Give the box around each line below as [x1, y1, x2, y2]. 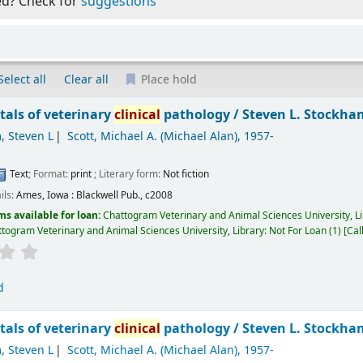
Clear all [64, 71, 109, 89]
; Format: [28, 167, 71, 182]
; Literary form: [94, 167, 164, 182]
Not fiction [163, 167, 210, 182]
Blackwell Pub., [76, 187, 143, 203]
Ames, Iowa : [16, 187, 75, 203]
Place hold [138, 71, 198, 89]
